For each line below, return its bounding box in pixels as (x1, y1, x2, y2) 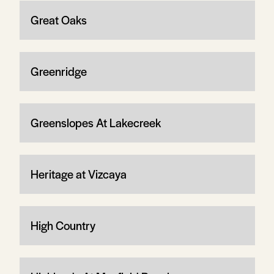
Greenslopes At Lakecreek (30, 114, 161, 131)
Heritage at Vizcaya (30, 165, 127, 182)
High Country (30, 217, 95, 234)
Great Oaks (30, 11, 87, 28)
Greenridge (30, 62, 87, 80)
